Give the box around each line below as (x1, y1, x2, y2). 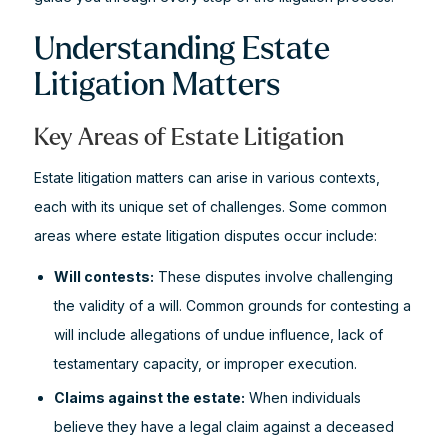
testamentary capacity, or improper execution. (53, 355, 357, 372)
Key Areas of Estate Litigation (33, 125, 344, 150)
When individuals (244, 389, 361, 406)
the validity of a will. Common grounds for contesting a (53, 297, 411, 314)
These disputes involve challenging (153, 268, 393, 285)
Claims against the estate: (53, 389, 245, 406)
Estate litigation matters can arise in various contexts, (33, 169, 380, 186)
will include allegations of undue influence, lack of (53, 326, 383, 343)
